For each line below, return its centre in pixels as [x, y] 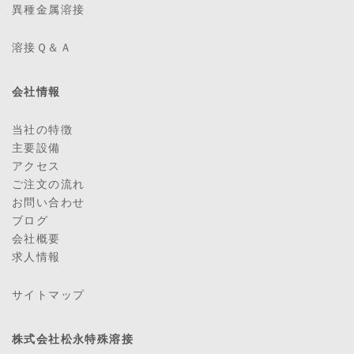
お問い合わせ [49, 202]
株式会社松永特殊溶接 [73, 339]
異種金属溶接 [49, 9]
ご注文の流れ [49, 184]
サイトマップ [49, 295]
